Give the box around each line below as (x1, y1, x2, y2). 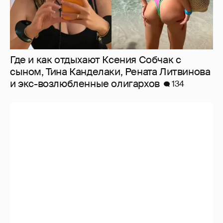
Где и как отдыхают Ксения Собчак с (10, 53, 181, 66)
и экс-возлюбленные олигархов (10, 77, 160, 90)
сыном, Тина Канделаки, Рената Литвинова (10, 65, 211, 78)
